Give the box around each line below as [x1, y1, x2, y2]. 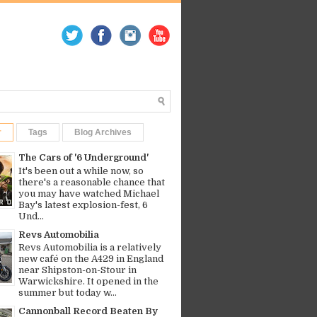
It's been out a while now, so [18, 165, 144, 176]
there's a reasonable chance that [18, 176, 165, 188]
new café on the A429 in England [18, 253, 163, 265]
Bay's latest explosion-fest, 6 [18, 199, 148, 210]
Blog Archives [74, 127, 132, 137]
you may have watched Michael [18, 188, 159, 199]
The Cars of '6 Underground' [18, 152, 149, 163]
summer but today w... [18, 287, 117, 299]
